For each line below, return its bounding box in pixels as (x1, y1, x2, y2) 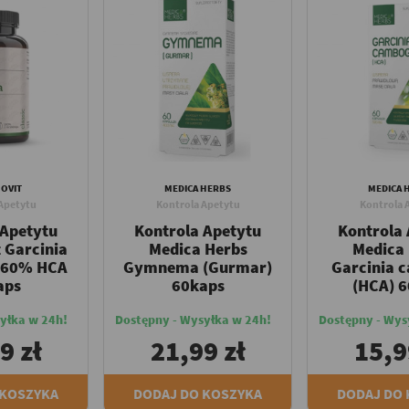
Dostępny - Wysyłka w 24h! (115, 310, 271, 328)
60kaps (171, 274, 225, 296)
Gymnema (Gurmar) (123, 256, 272, 278)
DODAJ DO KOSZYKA (133, 383, 262, 403)
